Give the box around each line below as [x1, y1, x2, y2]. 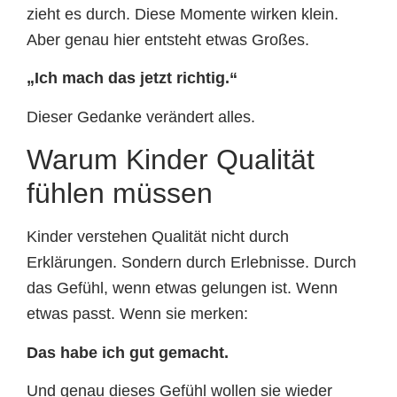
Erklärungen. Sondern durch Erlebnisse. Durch [27, 253, 356, 272]
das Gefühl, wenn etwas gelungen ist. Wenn [27, 279, 338, 298]
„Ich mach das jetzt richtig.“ [27, 69, 237, 88]
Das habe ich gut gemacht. [27, 343, 229, 362]
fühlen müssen [27, 177, 213, 210]
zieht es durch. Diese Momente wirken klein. [27, 4, 339, 23]
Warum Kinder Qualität [27, 144, 315, 176]
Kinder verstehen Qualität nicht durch [27, 228, 289, 246]
